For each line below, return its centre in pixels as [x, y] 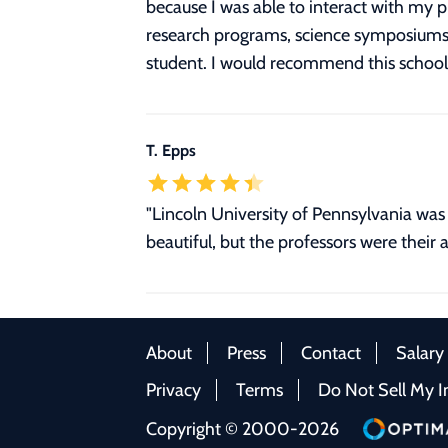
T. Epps [171, 150]
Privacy [173, 390]
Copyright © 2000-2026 [242, 429]
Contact [331, 353]
